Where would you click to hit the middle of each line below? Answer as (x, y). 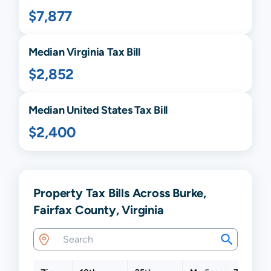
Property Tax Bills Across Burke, (120, 193)
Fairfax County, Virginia (99, 210)
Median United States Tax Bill (98, 110)
